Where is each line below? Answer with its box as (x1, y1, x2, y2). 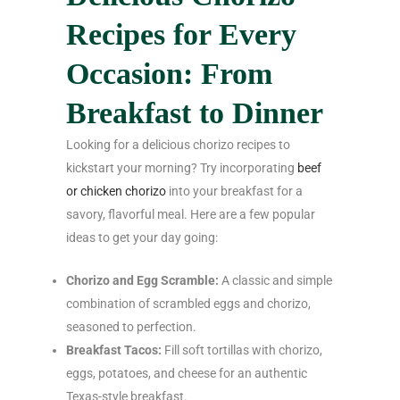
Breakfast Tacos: (66, 342, 162, 357)
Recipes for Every (66, 17, 296, 51)
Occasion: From (66, 56, 272, 90)
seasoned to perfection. (66, 319, 196, 334)
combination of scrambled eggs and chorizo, (66, 296, 311, 311)
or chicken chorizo (66, 183, 166, 198)
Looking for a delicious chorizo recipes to (66, 137, 290, 152)
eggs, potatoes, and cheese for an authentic (66, 365, 307, 380)
